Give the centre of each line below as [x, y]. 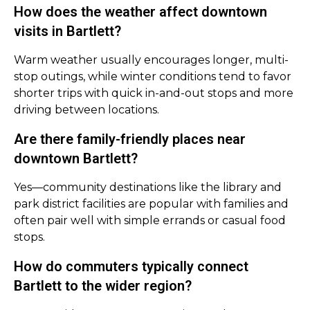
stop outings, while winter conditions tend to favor [153, 76]
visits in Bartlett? [67, 31]
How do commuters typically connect [131, 266]
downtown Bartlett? [76, 158]
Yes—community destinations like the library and [148, 187]
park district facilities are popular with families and [151, 204]
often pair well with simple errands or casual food [150, 220]
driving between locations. [86, 110]
